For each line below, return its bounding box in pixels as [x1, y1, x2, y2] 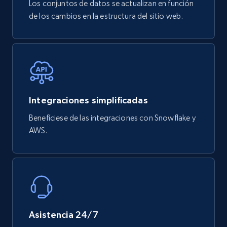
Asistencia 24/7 [29, 209, 98, 220]
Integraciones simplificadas [29, 95, 148, 106]
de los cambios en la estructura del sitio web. [29, 11, 183, 21]
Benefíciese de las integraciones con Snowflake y [29, 113, 196, 123]
